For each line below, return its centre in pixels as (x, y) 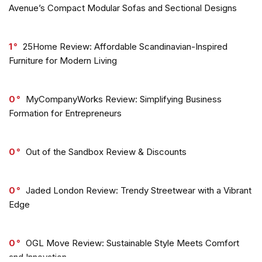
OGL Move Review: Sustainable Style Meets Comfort (132, 243)
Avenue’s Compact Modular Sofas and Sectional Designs (123, 8)
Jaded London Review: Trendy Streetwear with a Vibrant (139, 191)
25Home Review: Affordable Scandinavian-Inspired (125, 47)
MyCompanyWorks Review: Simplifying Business (124, 99)
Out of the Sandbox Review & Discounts (106, 152)
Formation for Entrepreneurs (65, 113)
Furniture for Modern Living (63, 61)
